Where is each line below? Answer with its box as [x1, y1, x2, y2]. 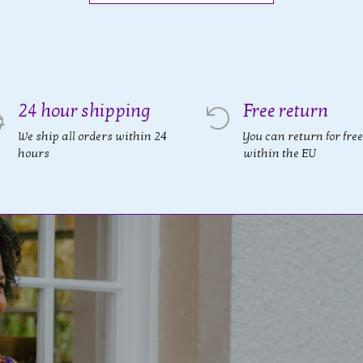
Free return [243, 100, 328, 122]
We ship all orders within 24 [18, 130, 167, 143]
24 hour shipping [18, 100, 151, 122]
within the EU [243, 147, 317, 160]
